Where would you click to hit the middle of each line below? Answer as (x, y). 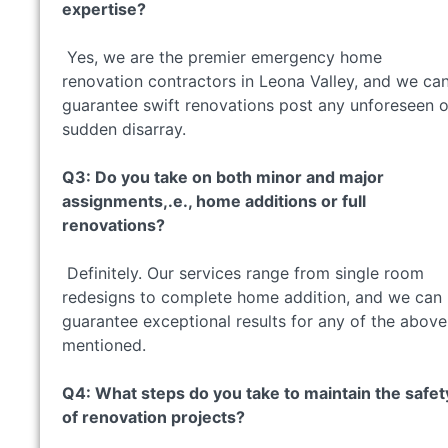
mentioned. (106, 344)
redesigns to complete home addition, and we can (252, 296)
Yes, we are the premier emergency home (222, 56)
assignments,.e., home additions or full (214, 200)
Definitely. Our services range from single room (243, 272)
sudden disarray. (126, 128)
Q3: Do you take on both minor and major (223, 176)
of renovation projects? (155, 416)
